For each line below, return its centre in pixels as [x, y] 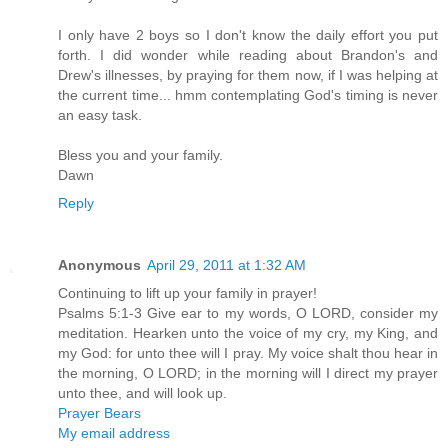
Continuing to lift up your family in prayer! [187, 293]
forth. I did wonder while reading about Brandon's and [248, 55]
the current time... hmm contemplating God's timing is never [248, 95]
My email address [114, 433]
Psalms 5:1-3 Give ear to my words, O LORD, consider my [248, 313]
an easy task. [100, 115]
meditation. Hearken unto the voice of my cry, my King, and [248, 333]
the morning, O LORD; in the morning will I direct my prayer [248, 373]
